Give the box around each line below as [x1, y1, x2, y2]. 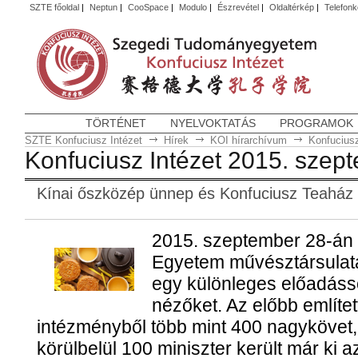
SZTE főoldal [29, 2, 79, 12]
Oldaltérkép [268, 2, 314, 12]
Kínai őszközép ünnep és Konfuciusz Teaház [36, 185, 353, 202]
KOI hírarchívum [209, 134, 287, 146]
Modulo [178, 2, 207, 12]
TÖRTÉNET [86, 117, 146, 129]
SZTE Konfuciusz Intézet [24, 134, 142, 146]
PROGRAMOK [280, 117, 353, 129]
